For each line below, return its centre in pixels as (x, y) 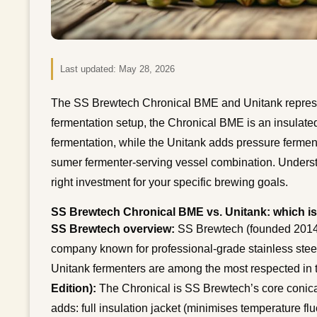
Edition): (74, 288)
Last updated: (90, 69)
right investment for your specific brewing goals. (169, 182)
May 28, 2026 (147, 69)
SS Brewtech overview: (113, 229)
